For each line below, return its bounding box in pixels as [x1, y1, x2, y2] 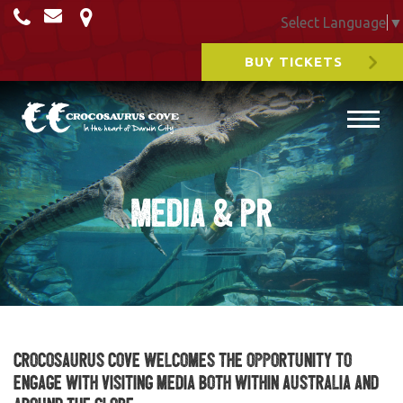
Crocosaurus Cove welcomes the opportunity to [13, 350, 352, 370]
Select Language [281, 13, 386, 31]
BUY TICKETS [244, 53, 343, 69]
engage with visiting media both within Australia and [13, 372, 379, 392]
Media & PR [130, 193, 273, 231]
